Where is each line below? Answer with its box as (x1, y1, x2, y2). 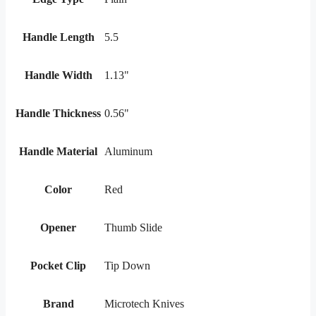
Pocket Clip (30, 260, 86, 272)
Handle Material (19, 145, 97, 158)
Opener (40, 221, 76, 234)
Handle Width (24, 69, 92, 82)
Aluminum (104, 145, 152, 158)
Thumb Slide (104, 221, 162, 234)
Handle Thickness (16, 107, 101, 120)
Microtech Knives (104, 298, 184, 310)
